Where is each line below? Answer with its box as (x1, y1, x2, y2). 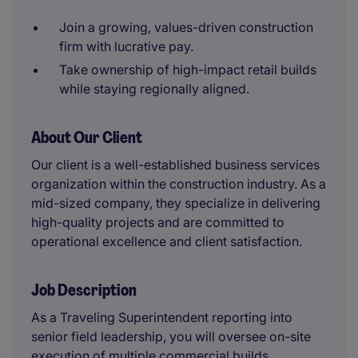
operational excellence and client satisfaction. (31, 233, 302, 249)
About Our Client (31, 127, 142, 148)
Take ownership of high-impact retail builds (59, 62, 316, 78)
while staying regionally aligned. (59, 81, 249, 97)
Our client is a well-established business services (31, 157, 320, 173)
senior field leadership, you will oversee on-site (31, 328, 311, 344)
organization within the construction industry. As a (31, 176, 326, 192)
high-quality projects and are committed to (31, 214, 284, 230)
